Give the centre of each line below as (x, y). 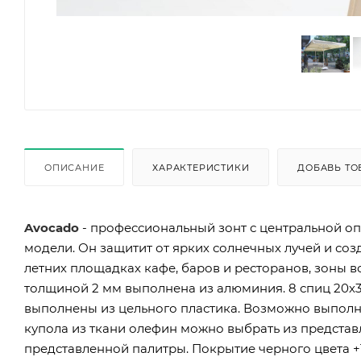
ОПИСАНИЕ (75, 167)
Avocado (53, 227)
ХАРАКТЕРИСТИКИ (201, 167)
